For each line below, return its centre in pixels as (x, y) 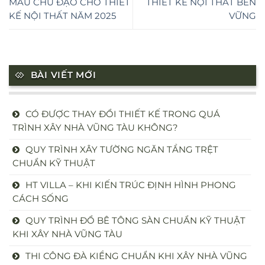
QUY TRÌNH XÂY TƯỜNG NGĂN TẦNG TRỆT (122, 149)
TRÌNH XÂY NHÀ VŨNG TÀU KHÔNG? (95, 127)
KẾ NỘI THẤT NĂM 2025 (62, 16)
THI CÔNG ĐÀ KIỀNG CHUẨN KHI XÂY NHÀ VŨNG (136, 256)
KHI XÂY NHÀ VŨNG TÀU (67, 234)
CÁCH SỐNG (41, 198)
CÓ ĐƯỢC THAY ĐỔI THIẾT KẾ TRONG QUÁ (123, 114)
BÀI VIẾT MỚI (63, 75)
